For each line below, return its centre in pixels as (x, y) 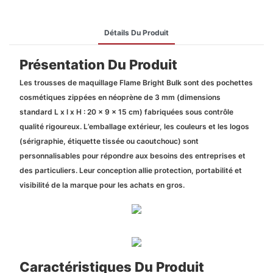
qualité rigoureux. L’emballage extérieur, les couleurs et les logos (134, 127)
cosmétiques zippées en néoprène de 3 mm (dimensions (120, 97)
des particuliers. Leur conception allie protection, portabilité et (130, 171)
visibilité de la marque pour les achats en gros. (102, 185)
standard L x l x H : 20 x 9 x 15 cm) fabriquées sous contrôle (126, 112)
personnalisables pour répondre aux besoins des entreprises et (132, 156)
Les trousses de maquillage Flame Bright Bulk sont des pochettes (136, 83)
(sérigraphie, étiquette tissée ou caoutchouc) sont (109, 141)
